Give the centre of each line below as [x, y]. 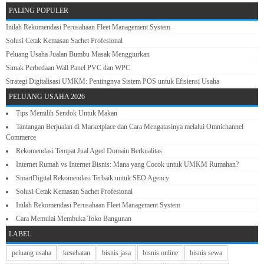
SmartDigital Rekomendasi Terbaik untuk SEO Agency [93, 178]
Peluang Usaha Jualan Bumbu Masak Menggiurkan [78, 55]
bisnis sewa [206, 253]
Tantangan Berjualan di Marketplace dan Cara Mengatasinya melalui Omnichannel [130, 127]
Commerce [21, 138]
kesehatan [77, 253]
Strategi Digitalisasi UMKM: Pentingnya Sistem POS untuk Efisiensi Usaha [113, 82]
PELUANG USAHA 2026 [47, 97]
